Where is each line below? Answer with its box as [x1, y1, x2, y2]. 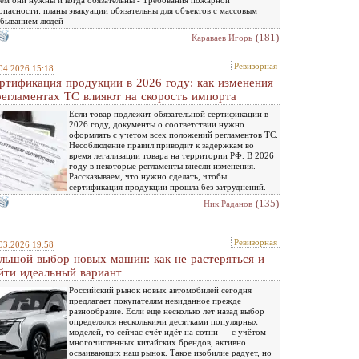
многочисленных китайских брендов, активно [69, 337, 246, 347]
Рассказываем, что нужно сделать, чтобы [69, 171, 227, 181]
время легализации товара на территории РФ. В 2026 [69, 150, 274, 160]
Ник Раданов [204, 198, 252, 208]
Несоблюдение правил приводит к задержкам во [69, 139, 254, 150]
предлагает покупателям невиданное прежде [69, 295, 241, 305]
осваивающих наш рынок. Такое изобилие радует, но [69, 347, 272, 357]
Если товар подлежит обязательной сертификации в [69, 108, 268, 119]
